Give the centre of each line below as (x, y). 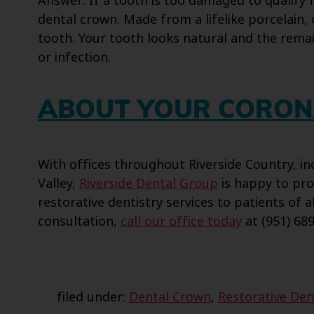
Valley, (58, 184)
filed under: (93, 298)
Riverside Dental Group (148, 184)
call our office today (181, 222)
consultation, (79, 222)
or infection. (74, 58)
